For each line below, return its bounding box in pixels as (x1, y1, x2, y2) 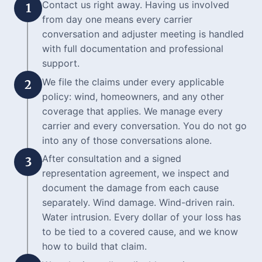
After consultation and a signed (42, 153, 181, 165)
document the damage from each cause (42, 182, 219, 194)
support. (42, 57, 80, 70)
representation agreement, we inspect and (42, 167, 229, 180)
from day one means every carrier (42, 13, 192, 26)
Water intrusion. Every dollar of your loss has (42, 211, 241, 223)
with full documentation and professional (42, 43, 223, 55)
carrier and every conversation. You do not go (42, 119, 247, 132)
